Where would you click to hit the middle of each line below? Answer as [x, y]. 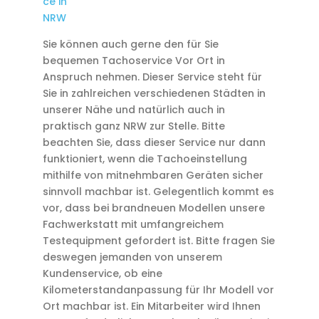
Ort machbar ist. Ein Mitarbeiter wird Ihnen [151, 306]
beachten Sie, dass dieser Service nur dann [154, 142]
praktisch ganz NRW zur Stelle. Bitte [134, 126]
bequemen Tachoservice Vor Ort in [134, 61]
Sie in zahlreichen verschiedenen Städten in [154, 93]
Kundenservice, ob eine [102, 273]
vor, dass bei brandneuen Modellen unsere [153, 208]
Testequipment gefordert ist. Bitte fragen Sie [158, 241]
